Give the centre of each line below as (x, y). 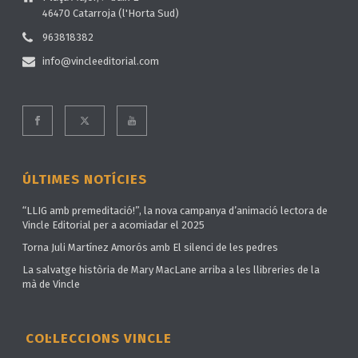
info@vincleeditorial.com (101, 61)
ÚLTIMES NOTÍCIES (85, 179)
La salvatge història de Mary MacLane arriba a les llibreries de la (171, 269)
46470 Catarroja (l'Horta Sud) (111, 13)
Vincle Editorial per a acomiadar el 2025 (114, 225)
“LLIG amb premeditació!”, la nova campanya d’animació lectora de (175, 210)
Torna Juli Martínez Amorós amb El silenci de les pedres (151, 247)
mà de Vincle (52, 284)
